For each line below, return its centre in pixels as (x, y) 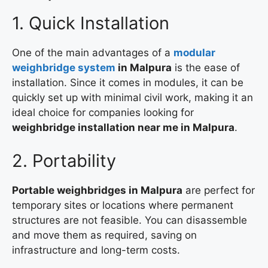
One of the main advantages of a (93, 53)
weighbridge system (64, 68)
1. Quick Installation (91, 23)
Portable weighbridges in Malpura (97, 190)
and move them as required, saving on (104, 235)
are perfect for (219, 190)
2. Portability (64, 160)
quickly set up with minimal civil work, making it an (133, 98)
